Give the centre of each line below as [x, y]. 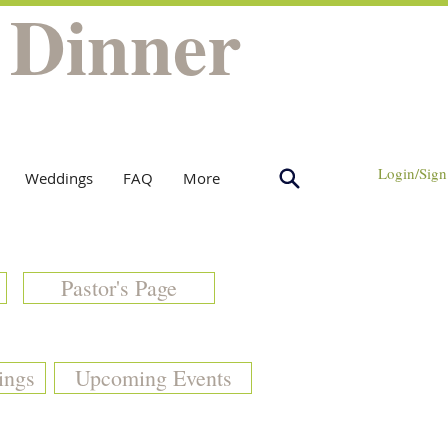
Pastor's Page [119, 287]
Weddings [58, 178]
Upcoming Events [153, 377]
